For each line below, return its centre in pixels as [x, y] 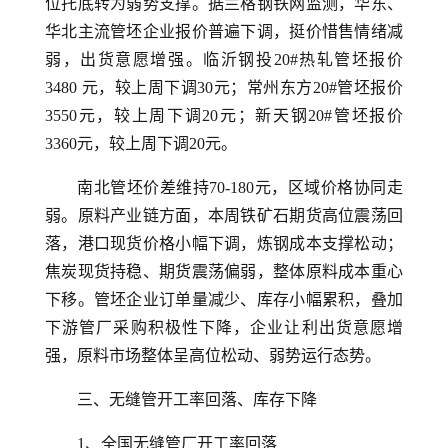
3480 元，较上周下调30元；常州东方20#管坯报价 [224, 87]
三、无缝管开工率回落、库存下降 [197, 399]
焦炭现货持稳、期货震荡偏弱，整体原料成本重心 [224, 271]
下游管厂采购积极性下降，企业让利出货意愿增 [224, 327]
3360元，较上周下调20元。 [141, 143]
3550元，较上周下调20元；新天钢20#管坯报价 [224, 115]
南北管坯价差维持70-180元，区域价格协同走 [240, 187]
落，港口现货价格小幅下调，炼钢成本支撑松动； [224, 243]
